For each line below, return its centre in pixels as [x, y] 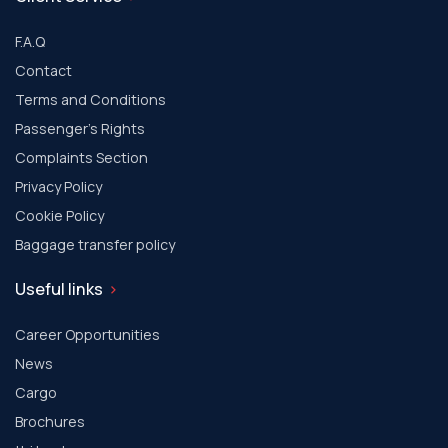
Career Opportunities [87, 335]
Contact [43, 71]
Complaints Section [81, 158]
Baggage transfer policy [95, 245]
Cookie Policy [59, 216]
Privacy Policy [58, 187]
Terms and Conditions [90, 100]
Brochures [50, 422]
